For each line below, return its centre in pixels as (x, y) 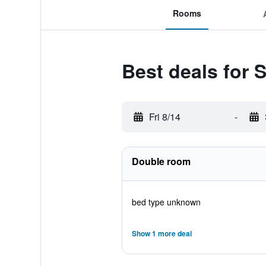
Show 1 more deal (161, 233)
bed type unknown (166, 202)
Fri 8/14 (164, 117)
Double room (161, 161)
